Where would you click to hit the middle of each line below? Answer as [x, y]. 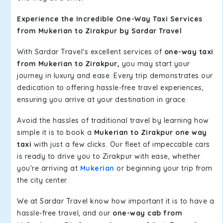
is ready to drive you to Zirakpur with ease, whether [109, 156]
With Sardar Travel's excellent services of [91, 52]
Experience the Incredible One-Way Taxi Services [110, 19]
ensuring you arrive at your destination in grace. [102, 100]
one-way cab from [147, 213]
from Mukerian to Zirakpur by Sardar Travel [99, 31]
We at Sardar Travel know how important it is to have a [115, 201]
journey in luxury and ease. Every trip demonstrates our [115, 76]
